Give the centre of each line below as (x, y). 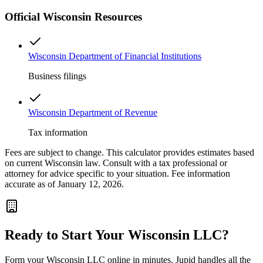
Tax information (58, 133)
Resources (117, 17)
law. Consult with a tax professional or (155, 163)
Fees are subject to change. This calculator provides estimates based (129, 153)
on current (25, 163)
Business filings (57, 76)
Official (24, 17)
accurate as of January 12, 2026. (64, 184)
